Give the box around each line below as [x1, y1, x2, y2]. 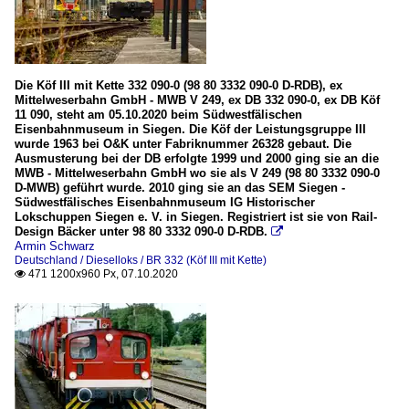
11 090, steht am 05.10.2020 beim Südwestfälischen [15, 107, 302, 121]
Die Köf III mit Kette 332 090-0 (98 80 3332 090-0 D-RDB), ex [15, 78, 342, 92]
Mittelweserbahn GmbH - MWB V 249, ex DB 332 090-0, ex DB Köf [15, 92, 380, 107]
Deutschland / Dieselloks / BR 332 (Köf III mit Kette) [15, 253, 267, 267]
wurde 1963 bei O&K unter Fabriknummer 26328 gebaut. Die [15, 136, 351, 151]
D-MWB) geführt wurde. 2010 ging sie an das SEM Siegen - [15, 180, 345, 194]
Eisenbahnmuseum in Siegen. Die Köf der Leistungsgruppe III [15, 121, 366, 136]
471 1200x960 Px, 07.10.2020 [26, 267, 178, 280]
